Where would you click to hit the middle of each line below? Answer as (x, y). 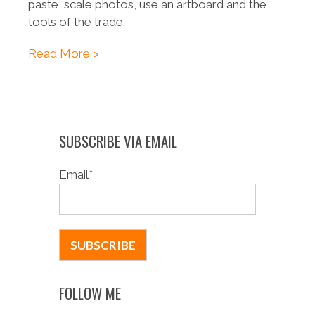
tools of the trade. (77, 21)
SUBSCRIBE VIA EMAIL (118, 141)
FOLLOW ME (90, 292)
